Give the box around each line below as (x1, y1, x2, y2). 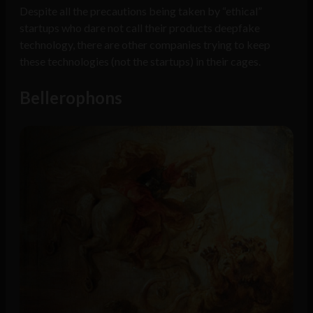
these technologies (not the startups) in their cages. (20, 54, 261, 68)
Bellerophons (20, 87, 122, 108)
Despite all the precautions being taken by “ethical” (20, 4, 262, 18)
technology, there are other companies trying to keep (20, 38, 270, 52)
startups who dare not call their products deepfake (20, 21, 260, 35)
